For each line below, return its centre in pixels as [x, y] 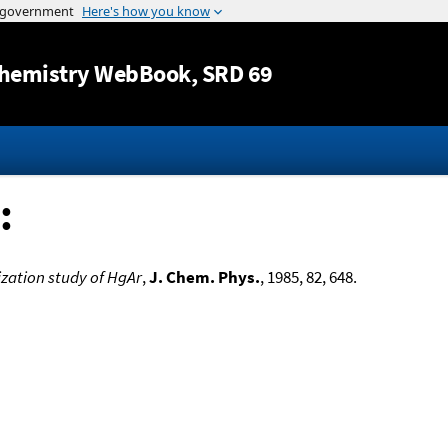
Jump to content [224, 14]
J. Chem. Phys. [204, 276]
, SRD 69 [231, 74]
